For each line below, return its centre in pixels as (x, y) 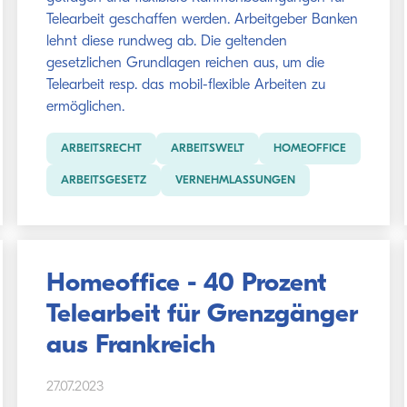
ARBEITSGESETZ (103, 180)
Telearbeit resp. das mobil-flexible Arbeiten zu (185, 85)
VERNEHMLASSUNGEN (235, 180)
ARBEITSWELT (207, 149)
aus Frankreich (130, 346)
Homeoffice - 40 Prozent (186, 284)
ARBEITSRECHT (101, 149)
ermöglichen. (85, 107)
